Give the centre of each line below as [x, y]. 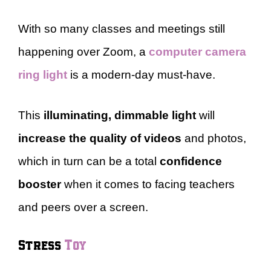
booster [40, 184]
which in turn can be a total [89, 161]
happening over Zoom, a [83, 52]
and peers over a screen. [83, 207]
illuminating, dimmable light [118, 115]
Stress [41, 244]
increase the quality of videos [100, 138]
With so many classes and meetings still [122, 29]
